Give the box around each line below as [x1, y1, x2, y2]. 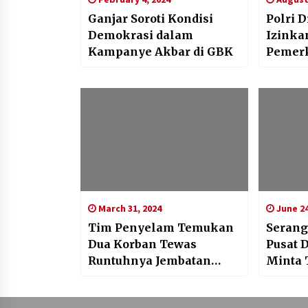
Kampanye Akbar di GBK [88, 45, 233, 59]
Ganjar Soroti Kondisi [88, 12, 213, 26]
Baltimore [88, 270, 147, 285]
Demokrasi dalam [88, 28, 193, 43]
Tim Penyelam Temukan [88, 221, 234, 235]
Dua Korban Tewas [88, 237, 197, 252]
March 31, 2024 [96, 202, 162, 215]
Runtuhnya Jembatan [88, 254, 211, 268]
